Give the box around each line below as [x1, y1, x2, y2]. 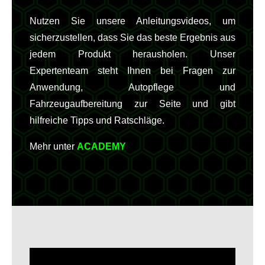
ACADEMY [76, 141, 126, 152]
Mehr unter [29, 141, 77, 152]
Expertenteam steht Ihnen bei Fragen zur [29, 66, 236, 76]
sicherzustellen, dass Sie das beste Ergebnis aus [29, 33, 236, 43]
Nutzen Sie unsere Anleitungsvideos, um [29, 16, 236, 27]
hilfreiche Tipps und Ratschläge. [29, 115, 164, 126]
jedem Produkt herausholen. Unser [29, 49, 236, 60]
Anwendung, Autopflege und [29, 82, 236, 93]
